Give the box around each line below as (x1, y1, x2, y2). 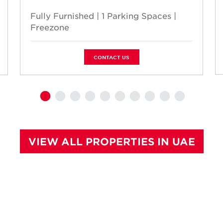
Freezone (30, 22, 69, 32)
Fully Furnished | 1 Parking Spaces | (30, 10, 176, 20)
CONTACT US (94, 53, 129, 60)
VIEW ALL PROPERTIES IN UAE (28, 135, 195, 147)
